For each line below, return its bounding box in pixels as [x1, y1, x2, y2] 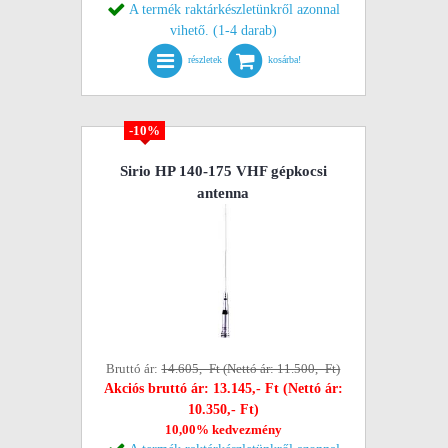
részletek [188, 54, 223, 66]
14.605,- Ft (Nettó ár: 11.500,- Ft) [161, 361, 341, 376]
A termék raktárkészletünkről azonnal [128, 2, 340, 17]
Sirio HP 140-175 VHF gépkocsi [119, 163, 327, 179]
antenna [197, 185, 250, 201]
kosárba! [268, 54, 302, 66]
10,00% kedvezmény [164, 422, 282, 437]
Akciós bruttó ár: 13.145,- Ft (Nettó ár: [103, 381, 343, 396]
